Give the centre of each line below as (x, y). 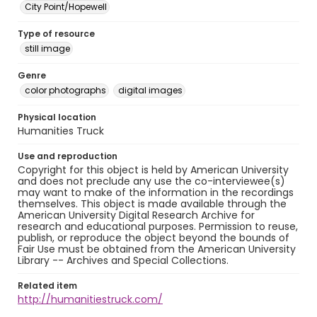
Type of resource (56, 34)
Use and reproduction (68, 156)
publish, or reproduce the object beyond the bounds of (154, 238)
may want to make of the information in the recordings (156, 192)
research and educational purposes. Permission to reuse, (158, 226)
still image (47, 48)
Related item (47, 286)
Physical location (57, 117)
